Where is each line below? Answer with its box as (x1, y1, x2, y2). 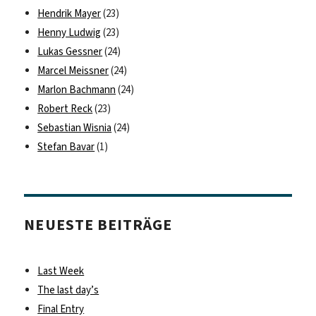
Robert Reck (37, 102, 93, 116)
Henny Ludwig (37, 25, 102, 40)
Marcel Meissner (37, 63, 109, 78)
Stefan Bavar (37, 140, 95, 154)
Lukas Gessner (37, 44, 103, 59)
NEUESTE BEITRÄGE (24, 214, 172, 235)
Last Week (37, 264, 85, 279)
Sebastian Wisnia (37, 121, 112, 135)
